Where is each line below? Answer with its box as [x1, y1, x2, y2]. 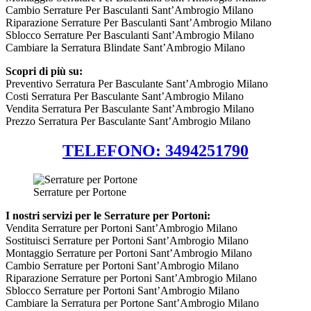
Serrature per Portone [33, 186, 126, 199]
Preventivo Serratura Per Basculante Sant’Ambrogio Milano [6, 77, 268, 90]
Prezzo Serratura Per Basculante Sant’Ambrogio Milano [6, 115, 251, 127]
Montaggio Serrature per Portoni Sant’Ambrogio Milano [6, 247, 252, 260]
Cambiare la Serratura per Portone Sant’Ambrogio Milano [6, 297, 259, 310]
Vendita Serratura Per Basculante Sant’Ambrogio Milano [6, 102, 254, 115]
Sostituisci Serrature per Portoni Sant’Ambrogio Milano [6, 235, 249, 247]
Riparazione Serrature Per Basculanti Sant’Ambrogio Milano [6, 16, 271, 28]
